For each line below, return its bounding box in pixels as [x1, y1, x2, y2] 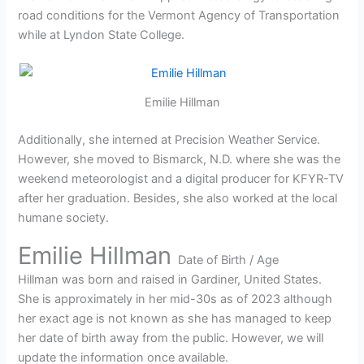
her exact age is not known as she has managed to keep [18, 311, 332, 327]
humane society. [18, 210, 110, 225]
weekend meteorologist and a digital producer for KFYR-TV [18, 171, 344, 186]
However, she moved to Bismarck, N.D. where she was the [18, 151, 341, 167]
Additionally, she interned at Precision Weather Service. [18, 132, 321, 147]
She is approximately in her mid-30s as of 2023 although [18, 292, 333, 307]
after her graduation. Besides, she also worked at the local [18, 190, 338, 206]
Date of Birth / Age [178, 253, 279, 268]
